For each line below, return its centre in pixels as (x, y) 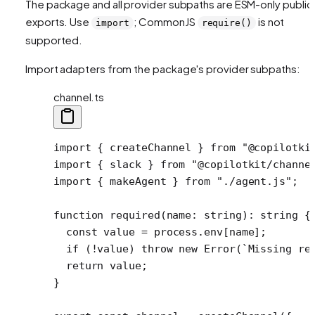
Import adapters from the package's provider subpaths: (163, 68)
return (79, 265)
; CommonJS (165, 21)
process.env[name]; (207, 232)
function (79, 215)
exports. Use (58, 21)
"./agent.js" (251, 181)
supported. (54, 39)
